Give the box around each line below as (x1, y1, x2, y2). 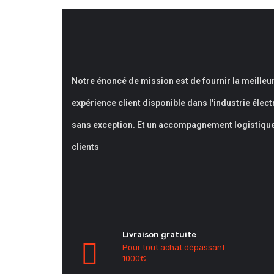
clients (72, 142, 99, 152)
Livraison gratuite (122, 230, 196, 239)
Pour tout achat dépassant (122, 243, 225, 252)
